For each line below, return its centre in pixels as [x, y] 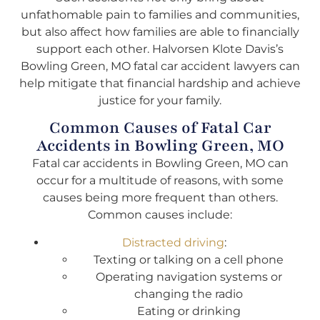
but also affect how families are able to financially [160, 32]
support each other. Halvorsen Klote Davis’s [160, 49]
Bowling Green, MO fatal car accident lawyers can [160, 66]
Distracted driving [173, 242]
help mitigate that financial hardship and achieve [160, 83]
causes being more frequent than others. [160, 198]
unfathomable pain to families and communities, [160, 15]
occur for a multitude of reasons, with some [160, 181]
